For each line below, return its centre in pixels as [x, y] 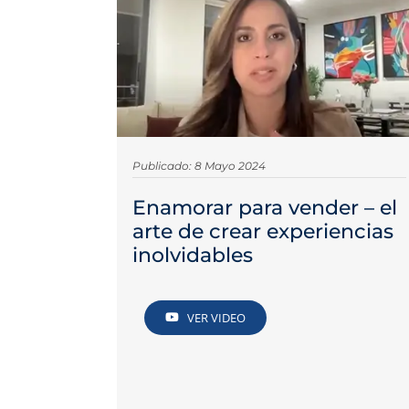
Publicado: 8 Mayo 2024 [199, 166]
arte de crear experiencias [263, 232]
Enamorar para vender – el [265, 208]
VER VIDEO [217, 317]
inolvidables [193, 256]
